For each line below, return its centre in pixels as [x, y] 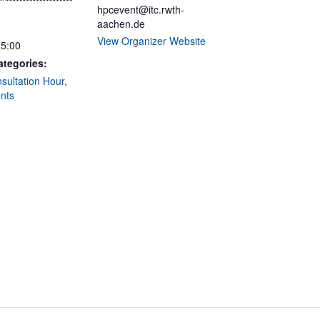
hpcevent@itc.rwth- [141, 9]
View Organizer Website [151, 41]
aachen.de [121, 24]
